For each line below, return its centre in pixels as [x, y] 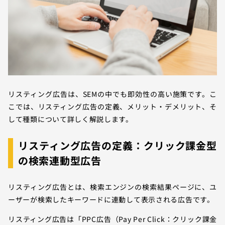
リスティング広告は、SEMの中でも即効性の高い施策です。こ [113, 94]
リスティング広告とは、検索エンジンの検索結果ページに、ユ [113, 187]
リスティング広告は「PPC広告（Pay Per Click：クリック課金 [113, 219]
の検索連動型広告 [60, 160]
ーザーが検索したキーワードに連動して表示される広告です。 [111, 199]
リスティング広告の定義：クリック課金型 [118, 145]
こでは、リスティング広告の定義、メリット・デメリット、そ [113, 106]
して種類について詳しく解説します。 [71, 119]
